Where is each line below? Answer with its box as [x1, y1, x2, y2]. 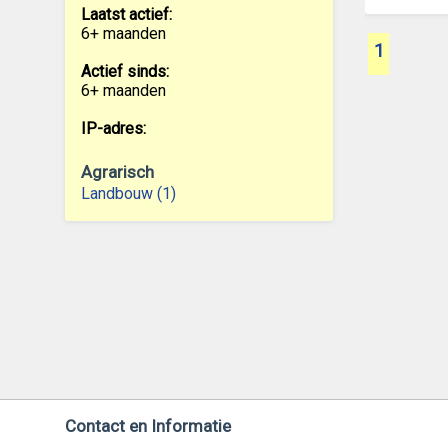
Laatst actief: [80, 5, 172, 24]
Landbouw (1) [80, 184, 176, 203]
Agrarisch [80, 162, 154, 182]
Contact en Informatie [64, 416, 231, 436]
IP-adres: [80, 119, 146, 138]
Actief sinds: [80, 62, 169, 81]
